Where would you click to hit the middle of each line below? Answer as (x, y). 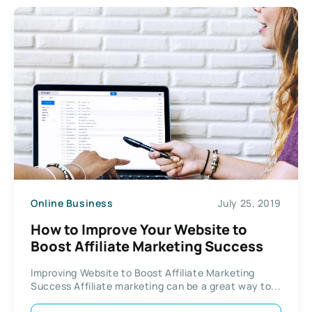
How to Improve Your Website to (139, 229)
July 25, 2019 (249, 203)
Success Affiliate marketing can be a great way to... (156, 286)
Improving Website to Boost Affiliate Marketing (143, 272)
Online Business (72, 203)
